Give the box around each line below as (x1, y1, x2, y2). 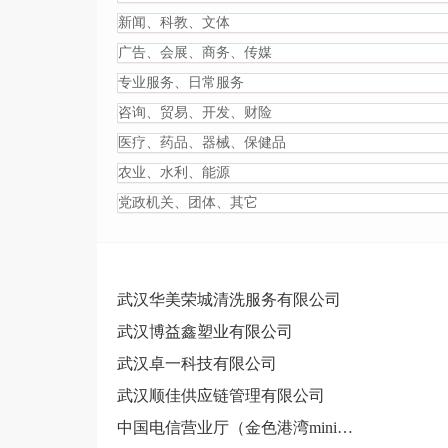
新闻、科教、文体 (118, 15, 230, 30)
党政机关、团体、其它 (118, 195, 258, 210)
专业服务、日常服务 (118, 75, 244, 90)
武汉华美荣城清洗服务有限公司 (117, 291, 341, 308)
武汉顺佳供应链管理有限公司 (117, 387, 325, 404)
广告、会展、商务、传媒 (118, 45, 272, 60)
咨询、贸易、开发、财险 (118, 105, 272, 120)
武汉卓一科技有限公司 (117, 355, 277, 372)
